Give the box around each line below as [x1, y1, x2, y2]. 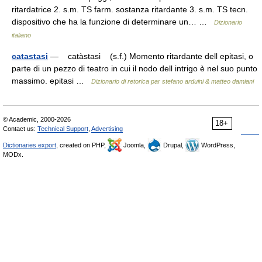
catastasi [12, 51, 48, 61]
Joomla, [122, 142, 147, 149]
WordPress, [199, 142, 235, 149]
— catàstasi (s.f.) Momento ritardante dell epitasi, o [48, 51, 253, 61]
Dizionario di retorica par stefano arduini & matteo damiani [91, 78, 254, 85]
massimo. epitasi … [12, 76, 91, 85]
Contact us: [3, 125, 37, 132]
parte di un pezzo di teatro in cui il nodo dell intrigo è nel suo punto [12, 64, 257, 73]
